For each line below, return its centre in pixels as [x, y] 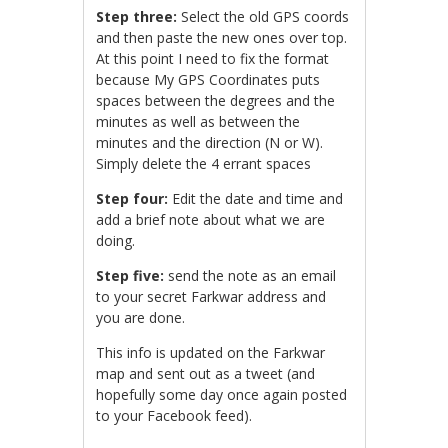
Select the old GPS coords [263, 17]
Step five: [130, 276]
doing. [116, 241]
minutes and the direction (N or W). [210, 143]
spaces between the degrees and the [216, 101]
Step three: [137, 17]
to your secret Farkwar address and [211, 297]
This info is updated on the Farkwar [211, 353]
